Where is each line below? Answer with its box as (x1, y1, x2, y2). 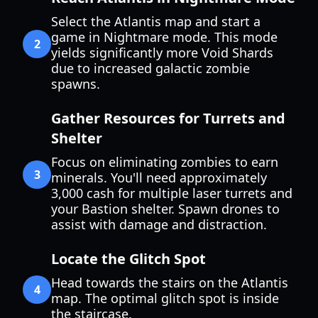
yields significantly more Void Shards (51, 44, 273, 61)
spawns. (51, 75, 100, 92)
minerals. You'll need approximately (51, 169, 267, 186)
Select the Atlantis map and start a (51, 13, 261, 30)
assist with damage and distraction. (51, 216, 267, 233)
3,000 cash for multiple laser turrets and (51, 185, 292, 202)
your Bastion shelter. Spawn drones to (51, 200, 280, 217)
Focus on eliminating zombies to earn (51, 153, 278, 170)
